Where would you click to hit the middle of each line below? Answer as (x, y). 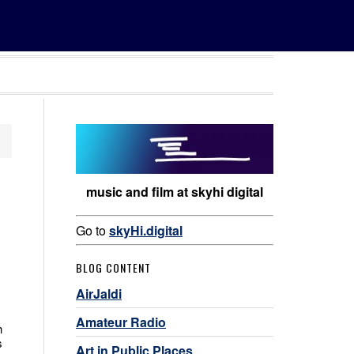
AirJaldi (99, 293)
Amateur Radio (121, 322)
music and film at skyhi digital (175, 191)
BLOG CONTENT (113, 267)
